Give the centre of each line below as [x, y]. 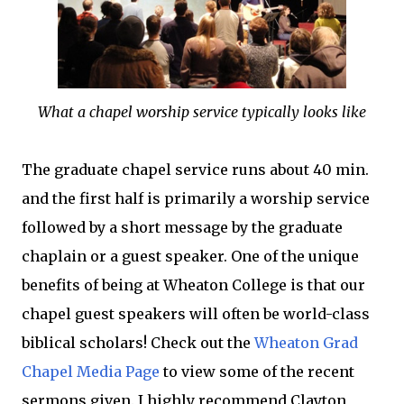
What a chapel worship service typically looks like [202, 111]
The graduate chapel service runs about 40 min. [195, 169]
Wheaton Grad [306, 342]
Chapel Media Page [91, 371]
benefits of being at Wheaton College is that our [193, 285]
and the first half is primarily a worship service [196, 198]
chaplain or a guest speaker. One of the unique [190, 256]
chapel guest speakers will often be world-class [196, 313]
